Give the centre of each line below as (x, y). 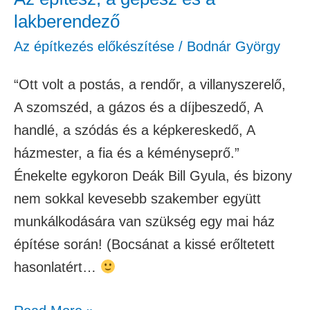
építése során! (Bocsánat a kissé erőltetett (144, 244)
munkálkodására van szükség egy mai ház (144, 221)
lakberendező (67, 21)
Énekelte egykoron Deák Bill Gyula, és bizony (153, 175)
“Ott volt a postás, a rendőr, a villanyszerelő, (150, 84)
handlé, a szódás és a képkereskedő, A (134, 130)
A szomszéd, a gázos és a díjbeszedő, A (138, 107)
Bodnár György (234, 46)
